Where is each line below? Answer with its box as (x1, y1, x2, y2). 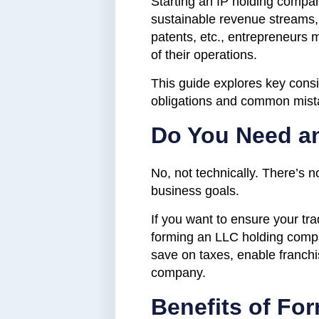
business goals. (151, 183, 239, 198)
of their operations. (151, 47, 257, 62)
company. (151, 265, 206, 280)
